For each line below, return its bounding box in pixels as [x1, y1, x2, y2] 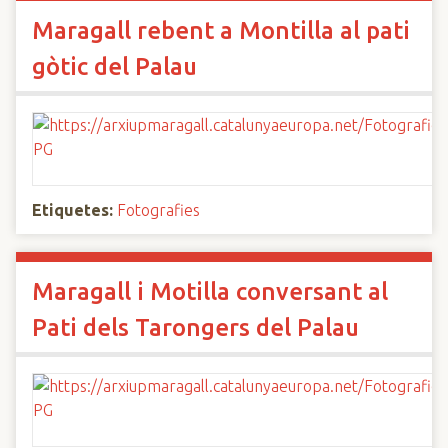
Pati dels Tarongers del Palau [32, 314, 359, 341]
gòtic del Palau [32, 53, 197, 80]
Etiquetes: [32, 201, 113, 219]
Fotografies [117, 201, 200, 219]
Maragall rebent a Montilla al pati [32, 17, 410, 44]
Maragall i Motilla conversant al [32, 278, 388, 305]
